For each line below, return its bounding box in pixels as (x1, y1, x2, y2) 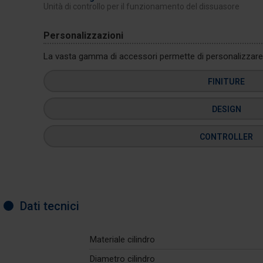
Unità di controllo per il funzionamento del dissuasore (43, 2, 240, 11)
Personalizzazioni (43, 30, 123, 41)
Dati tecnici (19, 199, 79, 213)
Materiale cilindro (90, 234, 155, 245)
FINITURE (208, 77, 245, 86)
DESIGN (211, 104, 241, 114)
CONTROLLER (200, 132, 253, 141)
